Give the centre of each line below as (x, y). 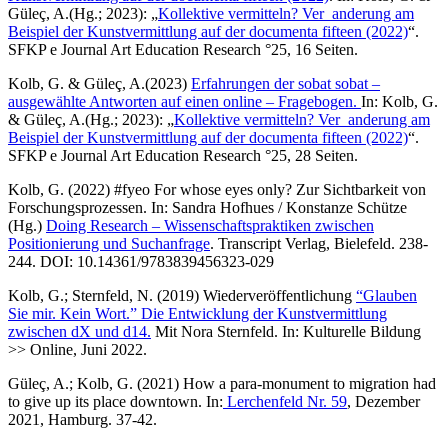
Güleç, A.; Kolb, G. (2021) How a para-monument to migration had (222, 383)
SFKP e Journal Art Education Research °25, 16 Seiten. (183, 49)
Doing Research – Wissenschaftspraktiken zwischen (210, 225)
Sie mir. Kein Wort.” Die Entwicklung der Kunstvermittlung (197, 313)
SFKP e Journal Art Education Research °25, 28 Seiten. (185, 155)
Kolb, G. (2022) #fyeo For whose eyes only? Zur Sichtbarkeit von (217, 189)
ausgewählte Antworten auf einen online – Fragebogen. (184, 101)
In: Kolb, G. (399, 101)
